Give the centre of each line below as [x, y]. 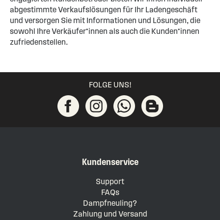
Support [110, 182]
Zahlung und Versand [110, 214]
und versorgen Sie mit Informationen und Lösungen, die [105, 21]
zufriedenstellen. [39, 42]
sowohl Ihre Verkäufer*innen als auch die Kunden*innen [105, 31]
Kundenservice [110, 162]
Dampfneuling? [110, 203]
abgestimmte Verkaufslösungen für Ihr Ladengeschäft [104, 10]
